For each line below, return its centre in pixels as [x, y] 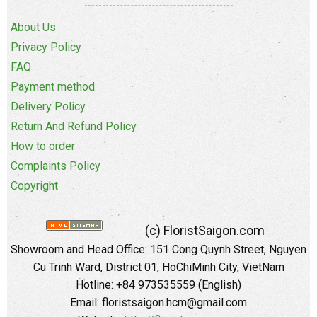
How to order [43, 146]
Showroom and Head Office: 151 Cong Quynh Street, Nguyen [158, 249]
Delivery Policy [48, 106]
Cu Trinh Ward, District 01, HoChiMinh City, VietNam [158, 267]
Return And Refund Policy [74, 126]
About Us [33, 27]
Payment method [53, 86]
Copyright [34, 185]
